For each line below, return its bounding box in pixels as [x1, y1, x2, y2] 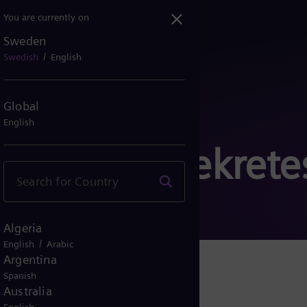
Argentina [3, 252, 57, 267]
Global [3, 98, 40, 113]
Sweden [3, 34, 47, 48]
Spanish [3, 270, 36, 281]
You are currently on [3, 12, 89, 23]
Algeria [3, 221, 42, 235]
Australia [3, 284, 52, 298]
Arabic [47, 238, 73, 249]
